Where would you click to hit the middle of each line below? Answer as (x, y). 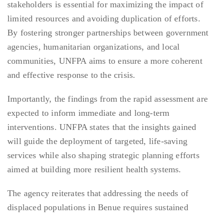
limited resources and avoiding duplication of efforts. (104, 19)
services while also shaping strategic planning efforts (103, 155)
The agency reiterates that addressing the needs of (98, 193)
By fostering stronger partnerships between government (108, 33)
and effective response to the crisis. (72, 75)
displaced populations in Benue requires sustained (98, 208)
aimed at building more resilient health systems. (94, 170)
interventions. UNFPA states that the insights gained (102, 127)
